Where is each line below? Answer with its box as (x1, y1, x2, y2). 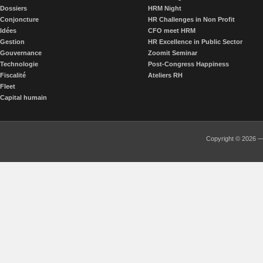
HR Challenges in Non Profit (148, 16, 235, 23)
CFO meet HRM (148, 27, 195, 34)
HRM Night (148, 5, 181, 12)
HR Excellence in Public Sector (148, 38, 242, 45)
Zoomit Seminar (148, 49, 197, 56)
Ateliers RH (148, 72, 183, 79)
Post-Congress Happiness (148, 60, 229, 68)
